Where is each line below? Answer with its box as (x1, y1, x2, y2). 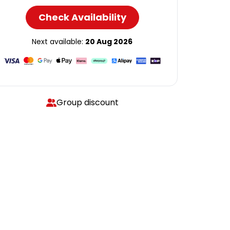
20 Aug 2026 (85, 36, 132, 47)
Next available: (32, 36, 85, 47)
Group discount (56, 97, 119, 108)
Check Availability (38, 11, 126, 24)
